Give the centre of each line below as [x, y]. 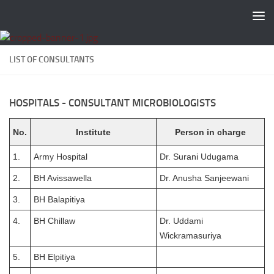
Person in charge [210, 132]
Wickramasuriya [191, 235]
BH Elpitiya [54, 257]
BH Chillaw [54, 221]
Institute [93, 132]
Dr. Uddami [181, 221]
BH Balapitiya [59, 199]
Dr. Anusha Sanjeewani [204, 178]
